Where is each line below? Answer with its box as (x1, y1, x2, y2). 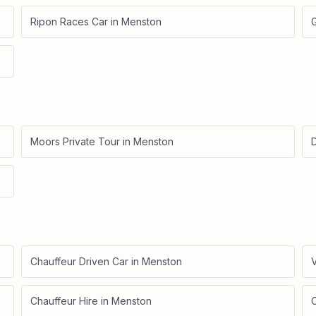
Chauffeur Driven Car (30, 255, 128, 267)
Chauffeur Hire (30, 295, 98, 307)
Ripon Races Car (30, 16, 108, 28)
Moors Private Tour (30, 135, 120, 147)
